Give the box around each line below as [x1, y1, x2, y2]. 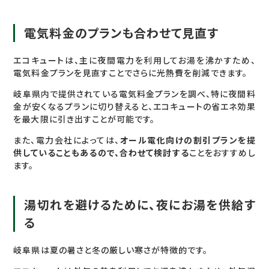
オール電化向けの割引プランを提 [119, 135, 256, 146]
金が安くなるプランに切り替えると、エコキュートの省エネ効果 [13, 101, 256, 112]
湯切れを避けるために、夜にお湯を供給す [24, 198, 256, 213]
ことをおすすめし [189, 148, 256, 159]
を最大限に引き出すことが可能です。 [13, 114, 156, 125]
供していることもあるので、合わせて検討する [13, 148, 189, 159]
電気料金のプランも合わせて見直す [24, 26, 219, 41]
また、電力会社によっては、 [13, 135, 120, 146]
